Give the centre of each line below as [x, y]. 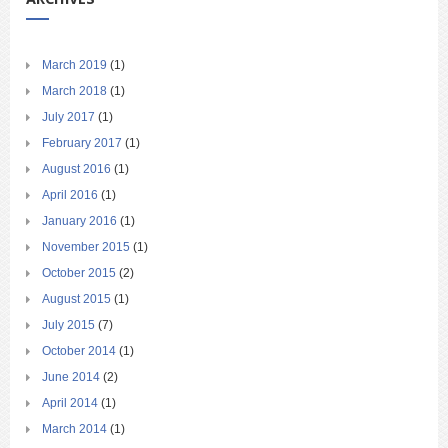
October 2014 [79, 351]
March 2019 [74, 65]
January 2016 [79, 221]
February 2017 [82, 143]
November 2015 [86, 247]
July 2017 [68, 117]
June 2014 [71, 377]
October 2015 [79, 273]
